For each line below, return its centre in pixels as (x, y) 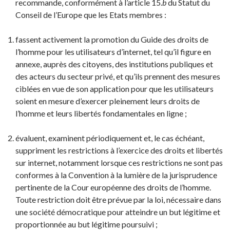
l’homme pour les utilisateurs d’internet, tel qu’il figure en (113, 52)
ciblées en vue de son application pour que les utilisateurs (114, 89)
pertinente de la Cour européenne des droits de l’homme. (113, 187)
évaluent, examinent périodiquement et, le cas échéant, (110, 138)
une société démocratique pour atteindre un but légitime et (118, 212)
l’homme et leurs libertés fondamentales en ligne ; (101, 113)
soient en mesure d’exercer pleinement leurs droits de (108, 101)
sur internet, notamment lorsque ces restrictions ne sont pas (119, 162)
